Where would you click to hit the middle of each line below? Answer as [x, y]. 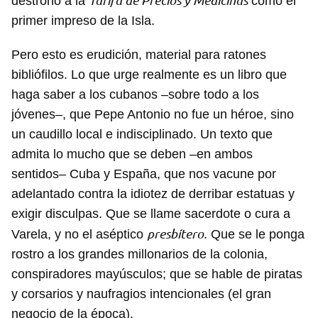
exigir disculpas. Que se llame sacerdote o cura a [151, 214]
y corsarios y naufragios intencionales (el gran [141, 294]
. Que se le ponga [254, 235]
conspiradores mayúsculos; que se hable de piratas [157, 274]
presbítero [175, 234]
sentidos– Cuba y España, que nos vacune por [144, 174]
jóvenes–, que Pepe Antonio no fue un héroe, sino [153, 115]
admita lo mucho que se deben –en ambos [132, 154]
